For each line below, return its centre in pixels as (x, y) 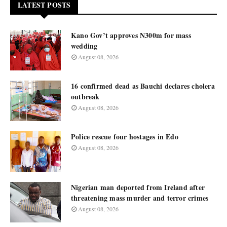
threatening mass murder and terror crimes (140, 198)
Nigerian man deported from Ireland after (138, 187)
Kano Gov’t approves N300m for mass (131, 35)
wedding (84, 46)
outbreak (85, 97)
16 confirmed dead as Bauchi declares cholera (143, 86)
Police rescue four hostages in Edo (125, 137)
